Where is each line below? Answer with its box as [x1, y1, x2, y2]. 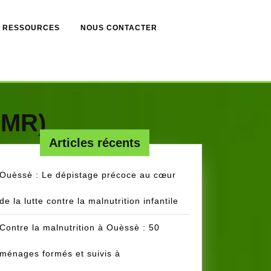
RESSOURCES [2, 24, 60, 32]
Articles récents [48, 136, 140, 150]
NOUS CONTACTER [80, 24, 157, 32]
